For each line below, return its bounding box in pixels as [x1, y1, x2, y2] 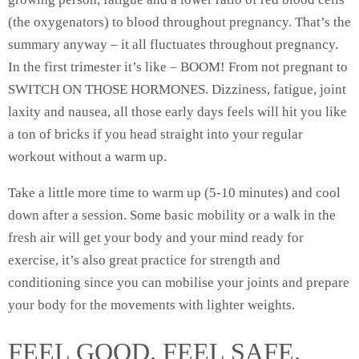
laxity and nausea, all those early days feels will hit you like [8, 104, 347, 119]
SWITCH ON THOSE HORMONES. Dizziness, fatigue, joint [8, 82, 346, 97]
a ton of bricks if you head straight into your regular [8, 127, 303, 142]
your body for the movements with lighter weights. [8, 297, 295, 313]
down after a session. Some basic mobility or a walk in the [8, 208, 336, 223]
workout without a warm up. [8, 149, 170, 164]
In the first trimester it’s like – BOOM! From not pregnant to [8, 59, 348, 75]
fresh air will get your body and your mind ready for [8, 230, 304, 245]
